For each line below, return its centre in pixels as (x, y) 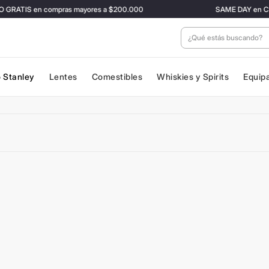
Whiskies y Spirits (193, 77)
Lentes (63, 77)
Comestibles (117, 77)
